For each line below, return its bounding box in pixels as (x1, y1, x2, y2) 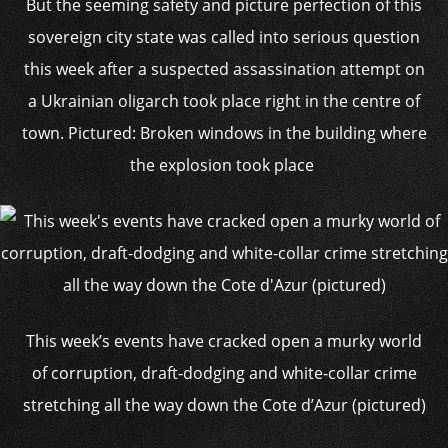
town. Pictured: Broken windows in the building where (21, 122, 427, 144)
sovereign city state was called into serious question (28, 26, 420, 48)
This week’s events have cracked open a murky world (26, 330, 422, 352)
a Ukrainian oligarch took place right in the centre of (28, 90, 420, 112)
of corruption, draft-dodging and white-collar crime (31, 362, 417, 384)
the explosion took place (130, 154, 318, 176)
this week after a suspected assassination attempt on (23, 58, 425, 80)
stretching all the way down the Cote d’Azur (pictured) (22, 394, 426, 416)
